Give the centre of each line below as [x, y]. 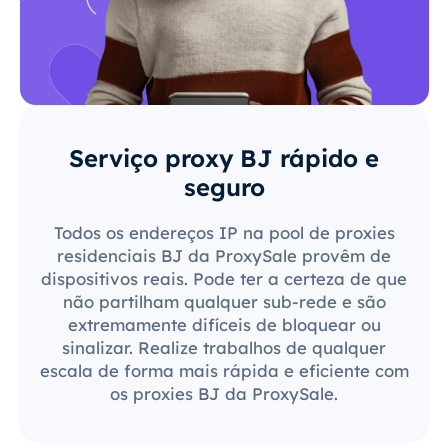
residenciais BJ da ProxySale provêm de [224, 255]
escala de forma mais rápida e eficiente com [224, 370]
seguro [224, 186]
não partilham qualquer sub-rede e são [224, 301]
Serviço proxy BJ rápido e [224, 157]
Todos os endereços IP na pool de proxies [224, 232]
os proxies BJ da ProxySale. [224, 393]
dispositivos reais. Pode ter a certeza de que [224, 278]
